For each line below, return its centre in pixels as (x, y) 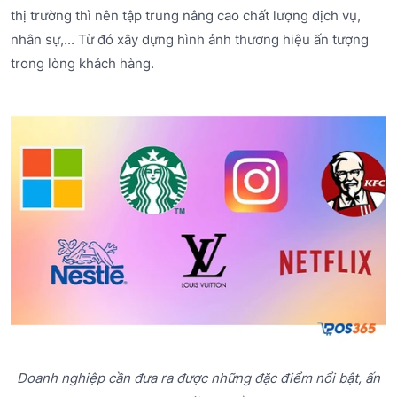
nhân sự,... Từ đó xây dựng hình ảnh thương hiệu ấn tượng (190, 40)
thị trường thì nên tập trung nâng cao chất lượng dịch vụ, (186, 16)
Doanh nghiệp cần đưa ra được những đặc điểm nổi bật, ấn (198, 378)
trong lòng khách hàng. (82, 64)
